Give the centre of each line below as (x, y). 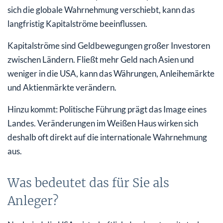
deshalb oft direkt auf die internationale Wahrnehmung (107, 137)
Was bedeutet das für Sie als (88, 183)
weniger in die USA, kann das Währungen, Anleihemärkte (111, 73)
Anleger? (33, 201)
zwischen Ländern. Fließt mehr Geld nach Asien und (101, 59)
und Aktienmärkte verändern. (62, 87)
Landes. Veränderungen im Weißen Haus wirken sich (103, 123)
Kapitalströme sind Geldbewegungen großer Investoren (109, 45)
